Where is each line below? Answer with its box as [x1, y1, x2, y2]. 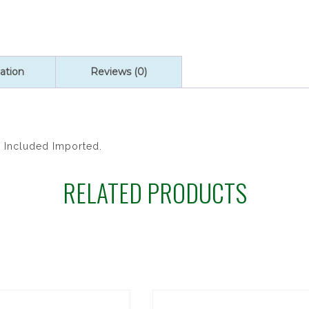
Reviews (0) [90, 66, 147, 78]
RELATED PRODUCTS [62, 174, 247, 210]
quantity [19, 2, 54, 13]
